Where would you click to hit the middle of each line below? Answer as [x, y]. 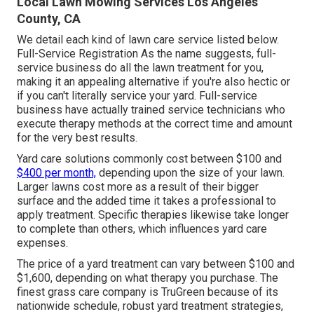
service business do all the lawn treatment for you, [140, 68]
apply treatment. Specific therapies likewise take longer [153, 215]
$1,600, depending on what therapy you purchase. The [148, 278]
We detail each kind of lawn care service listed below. [148, 40]
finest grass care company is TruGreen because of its [148, 292]
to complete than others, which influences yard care [142, 229]
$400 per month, [56, 173]
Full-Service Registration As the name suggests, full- [146, 54]
